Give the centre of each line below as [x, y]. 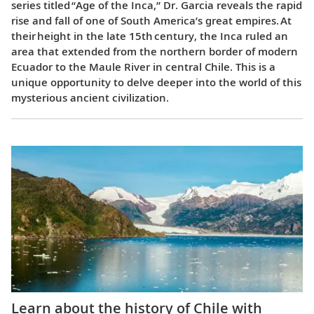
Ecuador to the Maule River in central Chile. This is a [143, 67]
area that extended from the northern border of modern [155, 52]
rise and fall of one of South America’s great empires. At [151, 21]
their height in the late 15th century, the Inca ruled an [150, 36]
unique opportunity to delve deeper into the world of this [156, 82]
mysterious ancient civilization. [90, 98]
